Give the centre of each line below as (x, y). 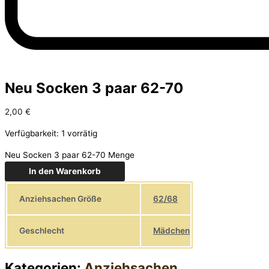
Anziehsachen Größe (60, 198)
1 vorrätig (79, 133)
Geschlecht (42, 230)
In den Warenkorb (65, 171)
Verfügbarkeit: (32, 133)
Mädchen (171, 231)
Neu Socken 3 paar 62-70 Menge (70, 155)
